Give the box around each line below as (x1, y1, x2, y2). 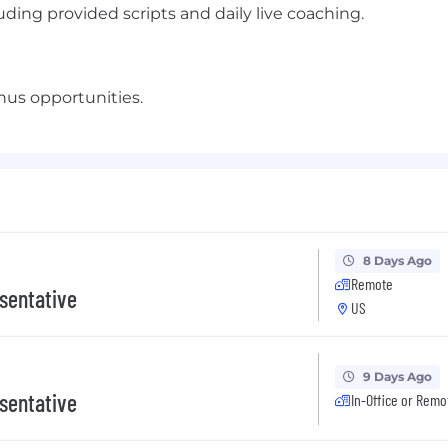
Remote (350, 274, 393, 293)
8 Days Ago (362, 253, 432, 268)
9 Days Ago (362, 369, 432, 384)
